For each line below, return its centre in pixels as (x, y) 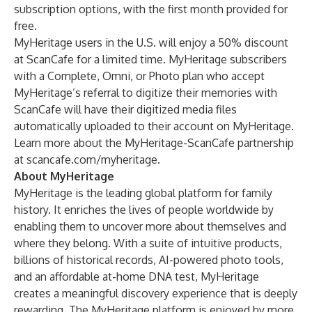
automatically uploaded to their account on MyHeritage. (154, 126)
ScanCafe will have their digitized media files (125, 109)
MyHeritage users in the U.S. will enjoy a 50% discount (151, 42)
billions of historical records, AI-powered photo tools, (149, 260)
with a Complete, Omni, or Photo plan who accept (139, 76)
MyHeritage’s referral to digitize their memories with (146, 93)
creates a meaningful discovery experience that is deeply (156, 293)
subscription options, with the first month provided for (151, 9)
